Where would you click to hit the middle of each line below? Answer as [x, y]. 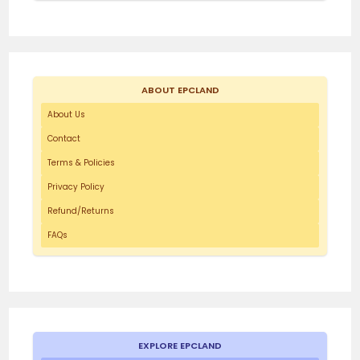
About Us [66, 114]
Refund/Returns [80, 211]
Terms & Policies [81, 162]
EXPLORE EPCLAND [180, 345]
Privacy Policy [76, 186]
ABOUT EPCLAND [180, 90]
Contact [63, 138]
